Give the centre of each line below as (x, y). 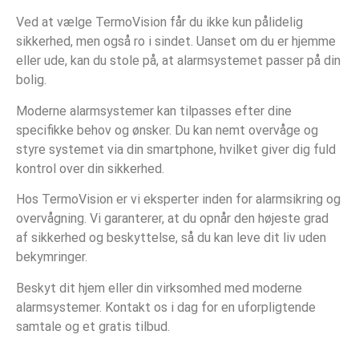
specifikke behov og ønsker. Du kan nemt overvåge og (167, 130)
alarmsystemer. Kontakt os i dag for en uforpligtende (166, 307)
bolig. (31, 80)
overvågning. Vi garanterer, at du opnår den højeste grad (172, 219)
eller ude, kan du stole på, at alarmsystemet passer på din (178, 61)
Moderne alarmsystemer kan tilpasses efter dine (154, 111)
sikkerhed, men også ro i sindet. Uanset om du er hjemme (176, 42)
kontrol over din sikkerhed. (90, 168)
